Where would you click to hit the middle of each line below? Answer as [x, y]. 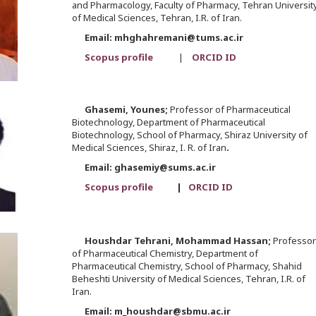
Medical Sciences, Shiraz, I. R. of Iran [149, 148]
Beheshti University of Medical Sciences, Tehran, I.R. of [188, 279]
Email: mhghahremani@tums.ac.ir [157, 38]
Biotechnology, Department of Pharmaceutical [168, 122]
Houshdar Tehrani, [130, 241]
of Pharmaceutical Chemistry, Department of [165, 254]
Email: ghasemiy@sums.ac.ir [144, 168]
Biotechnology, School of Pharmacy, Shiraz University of [189, 135]
